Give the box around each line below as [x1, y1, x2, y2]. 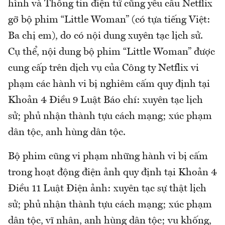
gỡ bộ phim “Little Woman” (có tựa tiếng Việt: [8, 15, 210, 25]
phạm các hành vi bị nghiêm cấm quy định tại [8, 79, 210, 89]
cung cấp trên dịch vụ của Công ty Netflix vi [8, 63, 199, 73]
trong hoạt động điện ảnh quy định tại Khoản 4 [8, 167, 217, 178]
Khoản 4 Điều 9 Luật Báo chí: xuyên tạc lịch [8, 95, 203, 105]
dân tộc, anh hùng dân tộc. [8, 127, 126, 138]
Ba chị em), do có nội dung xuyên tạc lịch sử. [8, 31, 203, 41]
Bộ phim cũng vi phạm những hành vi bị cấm [8, 151, 208, 162]
